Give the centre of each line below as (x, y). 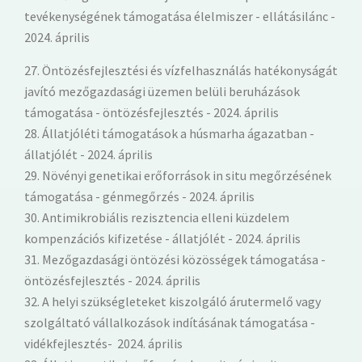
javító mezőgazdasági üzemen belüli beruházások (162, 91)
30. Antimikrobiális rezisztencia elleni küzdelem (157, 217)
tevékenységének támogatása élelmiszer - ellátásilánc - (180, 16)
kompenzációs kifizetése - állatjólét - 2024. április (162, 238)
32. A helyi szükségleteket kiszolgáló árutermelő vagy (173, 301)
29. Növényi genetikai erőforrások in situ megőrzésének (178, 175)
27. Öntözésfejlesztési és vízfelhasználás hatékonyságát (181, 70)
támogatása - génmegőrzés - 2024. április (139, 196)
